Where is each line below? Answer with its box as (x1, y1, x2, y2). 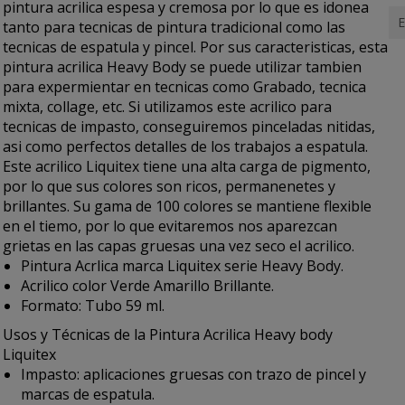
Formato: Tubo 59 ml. (21, 296, 165, 316)
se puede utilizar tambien (186, 57, 363, 77)
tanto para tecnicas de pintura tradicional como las (3, 17, 346, 37)
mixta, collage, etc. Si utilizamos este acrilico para (3, 97, 333, 117)
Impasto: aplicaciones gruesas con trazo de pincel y (21, 364, 367, 384)
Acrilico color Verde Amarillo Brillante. (21, 276, 275, 296)
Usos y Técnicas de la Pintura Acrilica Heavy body (3, 325, 334, 344)
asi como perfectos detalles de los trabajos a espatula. (3, 137, 369, 156)
